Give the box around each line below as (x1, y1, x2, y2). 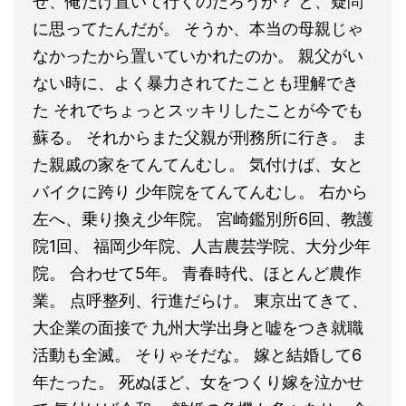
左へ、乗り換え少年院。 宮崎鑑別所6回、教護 (33, 208, 373, 228)
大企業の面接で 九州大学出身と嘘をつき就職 (33, 317, 363, 337)
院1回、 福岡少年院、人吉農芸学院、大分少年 (33, 236, 371, 256)
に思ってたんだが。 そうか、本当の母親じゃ (33, 18, 363, 38)
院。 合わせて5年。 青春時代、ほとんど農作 (33, 263, 362, 283)
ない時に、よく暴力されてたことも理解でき (33, 72, 359, 92)
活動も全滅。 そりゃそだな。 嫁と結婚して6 (33, 344, 362, 364)
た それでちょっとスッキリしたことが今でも (33, 100, 363, 120)
